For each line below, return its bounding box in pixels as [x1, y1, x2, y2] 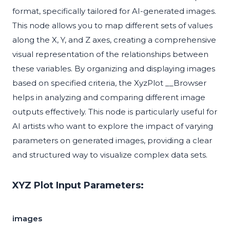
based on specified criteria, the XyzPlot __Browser [12, 78, 206, 88]
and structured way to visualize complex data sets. [12, 150, 207, 160]
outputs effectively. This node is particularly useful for [12, 107, 217, 117]
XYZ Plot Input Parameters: [12, 180, 144, 191]
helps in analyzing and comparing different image [12, 92, 205, 103]
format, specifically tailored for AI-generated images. [12, 6, 216, 16]
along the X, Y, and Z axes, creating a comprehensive [12, 35, 216, 45]
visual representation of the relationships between [12, 49, 208, 60]
